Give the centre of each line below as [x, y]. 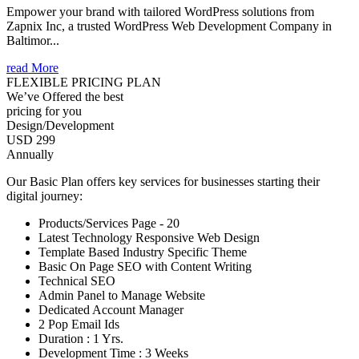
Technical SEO [77, 280]
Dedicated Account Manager [111, 309]
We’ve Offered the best [65, 96]
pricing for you [44, 111]
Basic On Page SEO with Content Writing [145, 266]
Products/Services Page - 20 [109, 223]
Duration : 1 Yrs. [81, 338]
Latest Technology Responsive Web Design [149, 237]
